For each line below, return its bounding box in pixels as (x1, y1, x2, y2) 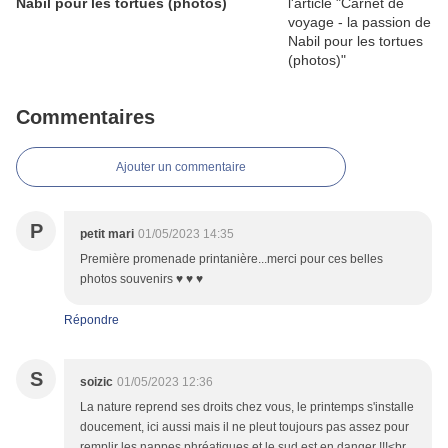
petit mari (80, 227, 134, 242)
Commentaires (16, 106, 155, 129)
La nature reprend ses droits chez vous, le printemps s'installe (80, 400, 414, 415)
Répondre (64, 313, 119, 328)
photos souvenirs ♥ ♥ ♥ (80, 272, 203, 287)
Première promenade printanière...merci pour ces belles (80, 252, 383, 267)
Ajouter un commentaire (116, 160, 246, 175)
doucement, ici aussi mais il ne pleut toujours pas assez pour (80, 420, 409, 435)
